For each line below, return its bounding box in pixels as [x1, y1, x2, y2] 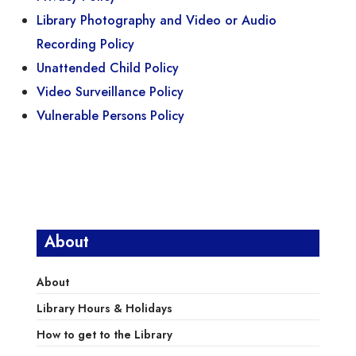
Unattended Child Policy [37, 59, 179, 78]
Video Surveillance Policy [37, 83, 188, 102]
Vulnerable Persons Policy [37, 106, 184, 126]
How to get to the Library [36, 327, 172, 343]
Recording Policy [37, 35, 134, 54]
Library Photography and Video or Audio [37, 11, 277, 30]
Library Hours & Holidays [36, 300, 172, 317]
